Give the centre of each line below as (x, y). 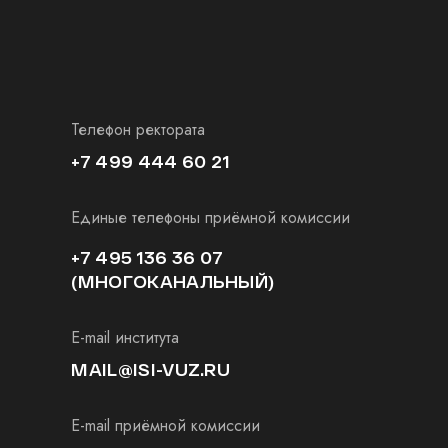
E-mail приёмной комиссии (166, 425)
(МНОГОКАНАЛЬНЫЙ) (173, 281)
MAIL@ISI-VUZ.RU (151, 369)
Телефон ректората (138, 129)
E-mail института (125, 337)
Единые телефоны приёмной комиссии (211, 217)
